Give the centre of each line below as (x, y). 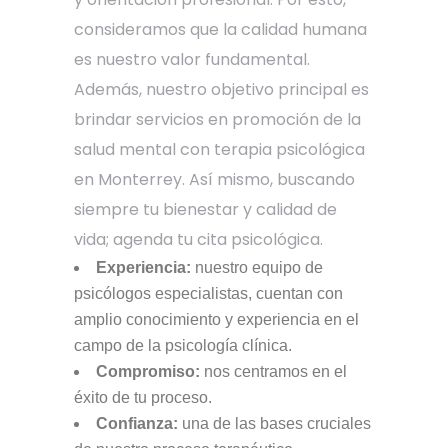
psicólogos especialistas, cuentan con (208, 293)
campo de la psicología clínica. (183, 345)
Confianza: (137, 423)
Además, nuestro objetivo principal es (221, 89)
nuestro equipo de (257, 267)
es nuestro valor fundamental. (192, 59)
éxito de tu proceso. (143, 397)
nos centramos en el (273, 371)
